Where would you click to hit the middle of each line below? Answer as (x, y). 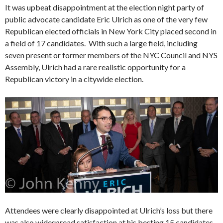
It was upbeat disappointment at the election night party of (105, 7)
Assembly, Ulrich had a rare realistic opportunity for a (95, 67)
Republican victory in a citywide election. (74, 79)
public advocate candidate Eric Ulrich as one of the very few (106, 19)
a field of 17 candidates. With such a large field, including (101, 43)
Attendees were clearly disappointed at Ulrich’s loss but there (109, 210)
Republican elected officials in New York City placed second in (111, 31)
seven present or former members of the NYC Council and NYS (111, 55)
